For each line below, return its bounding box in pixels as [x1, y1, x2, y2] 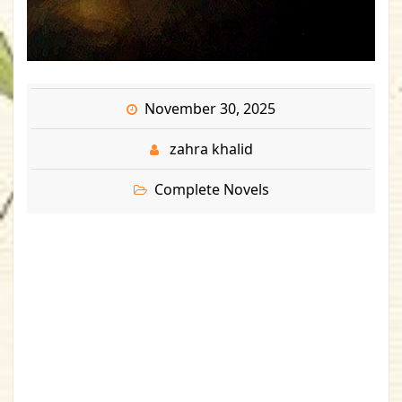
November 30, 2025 [144, 98, 275, 118]
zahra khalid [169, 138, 253, 159]
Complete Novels [153, 179, 269, 199]
